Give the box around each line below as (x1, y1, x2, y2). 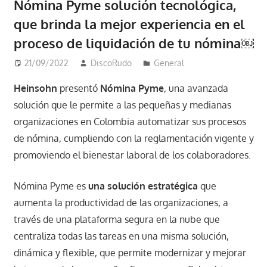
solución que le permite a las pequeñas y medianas (13, 99, 231, 111)
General (154, 58, 185, 69)
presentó (57, 82, 100, 95)
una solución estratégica (88, 180, 200, 193)
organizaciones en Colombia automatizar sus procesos (13, 116, 246, 128)
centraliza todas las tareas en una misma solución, (13, 230, 229, 243)
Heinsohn (13, 82, 57, 95)
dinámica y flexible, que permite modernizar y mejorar (13, 247, 246, 259)
